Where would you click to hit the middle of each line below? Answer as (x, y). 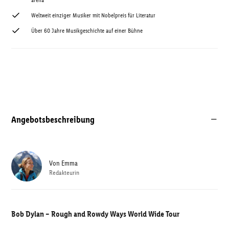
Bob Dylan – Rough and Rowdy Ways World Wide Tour (95, 214)
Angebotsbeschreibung (53, 119)
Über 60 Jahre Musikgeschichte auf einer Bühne (87, 31)
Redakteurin (64, 172)
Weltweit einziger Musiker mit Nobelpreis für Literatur (93, 15)
